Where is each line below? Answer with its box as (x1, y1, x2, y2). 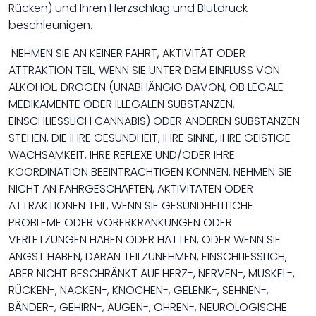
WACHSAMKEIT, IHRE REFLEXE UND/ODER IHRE (8, 147, 235, 163)
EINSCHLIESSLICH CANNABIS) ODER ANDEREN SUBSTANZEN (8, 113, 300, 129)
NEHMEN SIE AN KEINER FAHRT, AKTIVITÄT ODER (8, 45, 245, 61)
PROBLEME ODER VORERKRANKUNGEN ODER (8, 214, 232, 231)
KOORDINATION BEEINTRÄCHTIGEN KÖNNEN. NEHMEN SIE (8, 164, 292, 180)
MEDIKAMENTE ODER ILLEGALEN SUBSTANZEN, (8, 96, 235, 112)
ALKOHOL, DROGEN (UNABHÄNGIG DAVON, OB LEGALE (8, 79, 284, 95)
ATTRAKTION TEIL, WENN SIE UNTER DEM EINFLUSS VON (8, 62, 280, 78)
